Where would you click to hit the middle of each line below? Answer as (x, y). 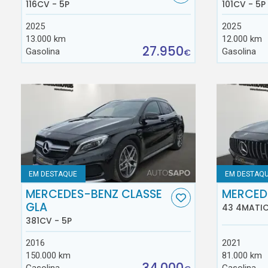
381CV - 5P (49, 221)
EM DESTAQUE (53, 174)
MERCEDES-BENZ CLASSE (94, 194)
